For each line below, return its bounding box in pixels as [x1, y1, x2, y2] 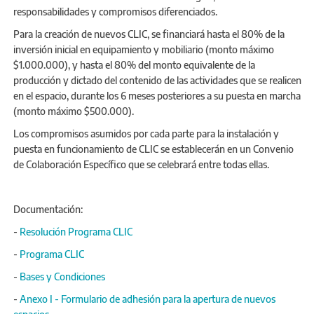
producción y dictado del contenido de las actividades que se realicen [13, 74, 301, 86]
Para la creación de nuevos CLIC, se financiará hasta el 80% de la [13, 27, 285, 40]
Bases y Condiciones [20, 270, 105, 282]
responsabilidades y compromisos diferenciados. [13, 5, 217, 18]
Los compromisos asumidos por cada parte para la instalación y [13, 127, 279, 139]
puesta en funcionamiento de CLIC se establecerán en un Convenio [13, 142, 294, 155]
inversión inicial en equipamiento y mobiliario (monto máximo [13, 43, 274, 55]
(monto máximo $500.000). [13, 104, 136, 117]
